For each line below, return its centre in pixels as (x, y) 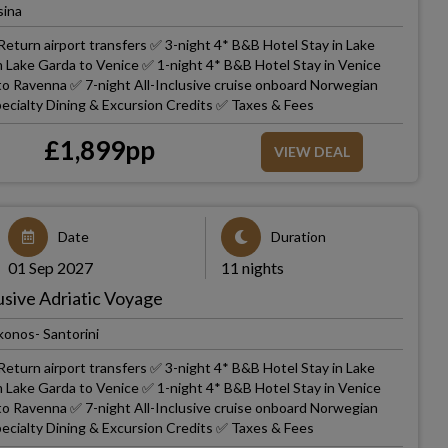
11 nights (252, 267)
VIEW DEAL (311, 151)
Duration (298, 236)
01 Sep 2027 (51, 267)
